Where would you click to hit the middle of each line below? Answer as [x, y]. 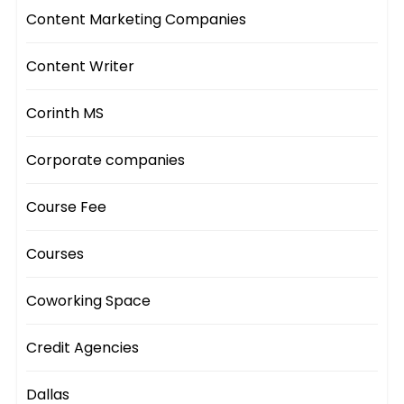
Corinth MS [65, 114]
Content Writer [81, 67]
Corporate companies [106, 161]
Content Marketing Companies [137, 20]
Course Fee [67, 207]
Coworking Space [89, 301]
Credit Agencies [83, 348]
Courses [55, 254]
